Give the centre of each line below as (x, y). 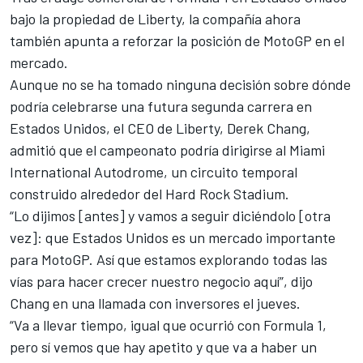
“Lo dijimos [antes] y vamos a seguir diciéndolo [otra (170, 216)
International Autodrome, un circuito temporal (154, 172)
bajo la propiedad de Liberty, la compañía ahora (155, 19)
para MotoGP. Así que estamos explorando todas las (169, 260)
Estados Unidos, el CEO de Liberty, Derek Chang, (160, 128)
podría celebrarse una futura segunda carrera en (161, 107)
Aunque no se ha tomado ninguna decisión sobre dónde (180, 85)
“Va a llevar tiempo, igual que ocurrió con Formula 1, (168, 325)
